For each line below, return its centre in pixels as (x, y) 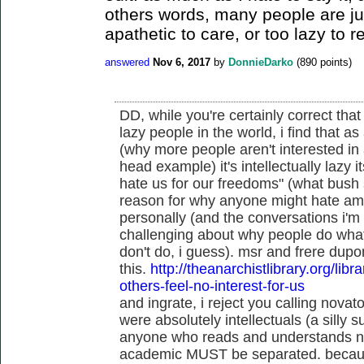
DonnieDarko (261, 63)
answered (127, 63)
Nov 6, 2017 (182, 63)
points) (334, 63)
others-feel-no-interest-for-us (212, 286)
